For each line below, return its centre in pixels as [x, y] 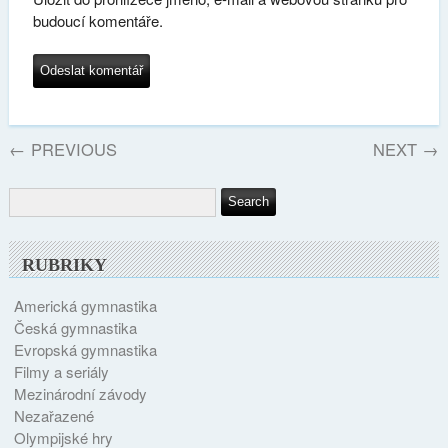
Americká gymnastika [85, 305]
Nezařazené [53, 415]
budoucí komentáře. [97, 20]
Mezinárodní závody [80, 393]
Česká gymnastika [75, 327]
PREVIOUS [72, 148]
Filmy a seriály [61, 371]
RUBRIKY [65, 264]
